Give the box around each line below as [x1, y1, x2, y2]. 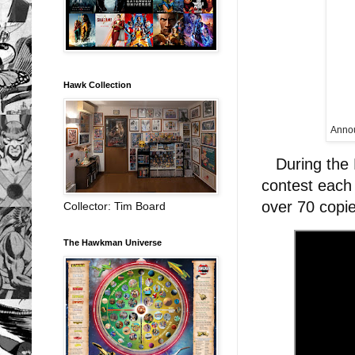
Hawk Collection [63, 79, 132, 90]
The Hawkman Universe [63, 237, 162, 247]
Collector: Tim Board [63, 199, 166, 212]
